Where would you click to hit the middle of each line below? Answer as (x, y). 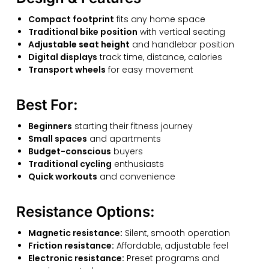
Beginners (50, 126)
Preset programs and (171, 258)
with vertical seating (181, 32)
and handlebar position (182, 45)
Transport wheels (67, 70)
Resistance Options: (85, 212)
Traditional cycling (70, 164)
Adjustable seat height (79, 45)
